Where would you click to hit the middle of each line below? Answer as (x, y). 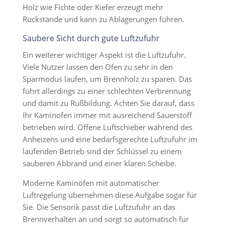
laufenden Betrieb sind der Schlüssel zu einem (102, 151)
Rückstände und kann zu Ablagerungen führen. (103, 19)
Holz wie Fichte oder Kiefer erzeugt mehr (93, 7)
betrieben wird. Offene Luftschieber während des (107, 127)
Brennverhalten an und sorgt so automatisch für (105, 219)
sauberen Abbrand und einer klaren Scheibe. (99, 163)
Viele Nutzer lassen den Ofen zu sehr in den (97, 67)
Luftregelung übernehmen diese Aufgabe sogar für (109, 195)
